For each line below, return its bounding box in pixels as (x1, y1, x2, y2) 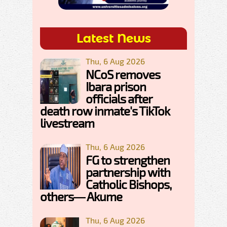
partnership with (86, 165, 170, 180)
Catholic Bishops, (86, 177, 171, 192)
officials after (86, 91, 152, 106)
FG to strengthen (86, 153, 170, 168)
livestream (40, 116, 94, 131)
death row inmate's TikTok (40, 103, 170, 119)
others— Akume (40, 189, 122, 204)
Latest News (76, 31, 151, 46)
